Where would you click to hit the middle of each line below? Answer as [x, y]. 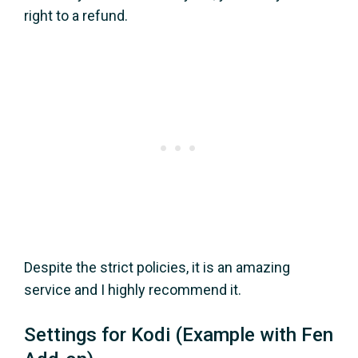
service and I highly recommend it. [133, 289]
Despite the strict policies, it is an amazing [157, 267]
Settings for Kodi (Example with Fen [179, 334]
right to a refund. [76, 15]
